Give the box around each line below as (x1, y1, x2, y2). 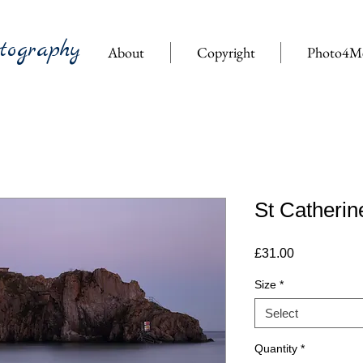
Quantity (254, 342, 297, 355)
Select (265, 306, 298, 320)
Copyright (196, 43, 255, 62)
